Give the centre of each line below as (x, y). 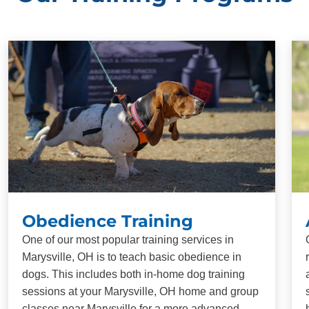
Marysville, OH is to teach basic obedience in (132, 257)
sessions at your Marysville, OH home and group (140, 291)
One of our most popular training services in (128, 239)
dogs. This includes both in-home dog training (133, 274)
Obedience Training (108, 221)
